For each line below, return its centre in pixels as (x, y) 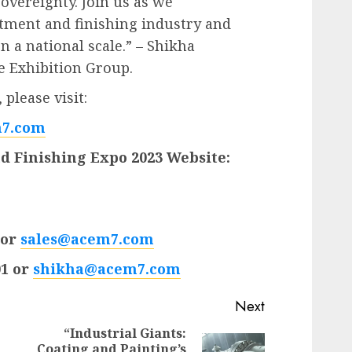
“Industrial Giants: (125, 333)
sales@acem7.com (87, 238)
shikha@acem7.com (107, 268)
